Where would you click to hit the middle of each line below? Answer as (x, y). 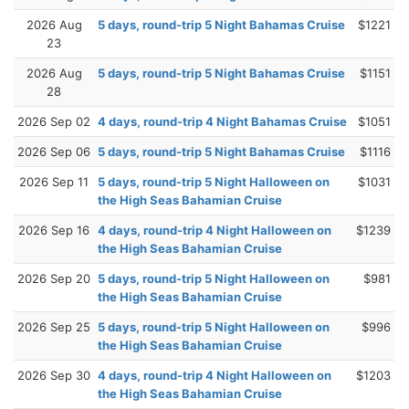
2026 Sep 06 (54, 151)
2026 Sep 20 (54, 278)
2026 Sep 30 (54, 375)
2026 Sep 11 (54, 181)
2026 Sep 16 (54, 230)
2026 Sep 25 (54, 326)
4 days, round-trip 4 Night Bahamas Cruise (222, 121)
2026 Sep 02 (54, 121)
